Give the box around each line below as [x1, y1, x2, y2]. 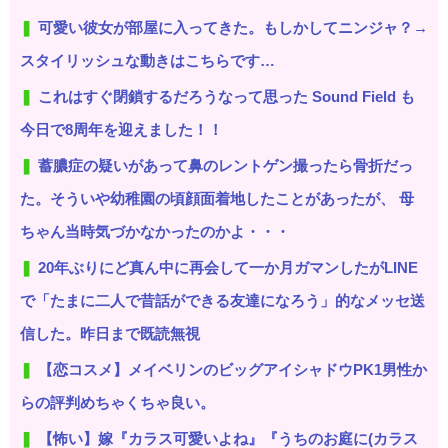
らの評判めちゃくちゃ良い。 [20, 393, 215, 411]
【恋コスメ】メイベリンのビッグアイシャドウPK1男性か [38, 360, 427, 378]
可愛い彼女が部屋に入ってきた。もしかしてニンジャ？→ [38, 18, 428, 36]
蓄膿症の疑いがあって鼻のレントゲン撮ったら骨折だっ [38, 156, 413, 174]
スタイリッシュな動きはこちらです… [20, 51, 275, 69]
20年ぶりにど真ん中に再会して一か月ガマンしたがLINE [38, 258, 418, 276]
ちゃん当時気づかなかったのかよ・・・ [20, 222, 290, 240]
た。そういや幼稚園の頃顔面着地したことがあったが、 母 [20, 189, 414, 207]
